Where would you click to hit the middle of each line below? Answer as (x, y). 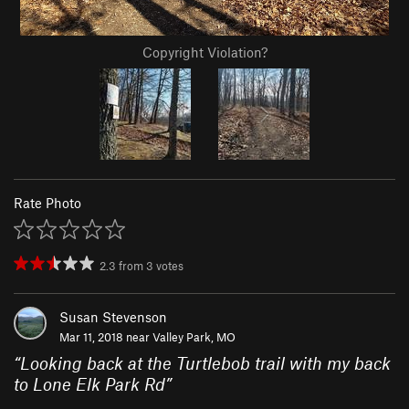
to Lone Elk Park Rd (89, 384)
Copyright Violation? (204, 52)
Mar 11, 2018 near (106, 337)
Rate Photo (47, 203)
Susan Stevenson (113, 317)
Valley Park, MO (194, 337)
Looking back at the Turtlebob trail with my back (205, 363)
